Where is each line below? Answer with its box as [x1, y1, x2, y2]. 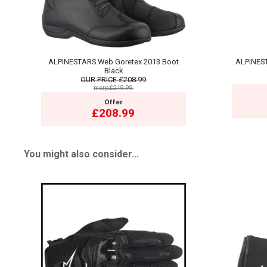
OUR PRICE [80, 74, 117, 84]
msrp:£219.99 [94, 83, 133, 92]
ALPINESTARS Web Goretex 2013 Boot [48, 57, 179, 66]
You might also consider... [24, 148, 139, 160]
